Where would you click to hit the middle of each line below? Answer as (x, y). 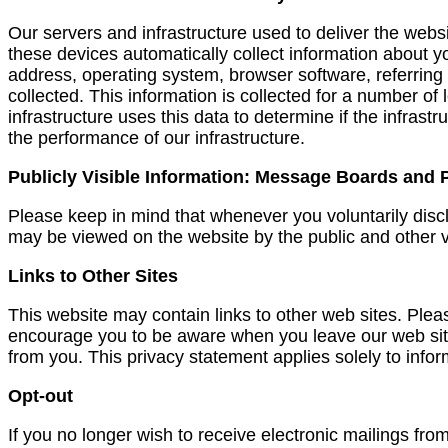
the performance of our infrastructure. (156, 137)
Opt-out (40, 395)
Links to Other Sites (93, 275)
